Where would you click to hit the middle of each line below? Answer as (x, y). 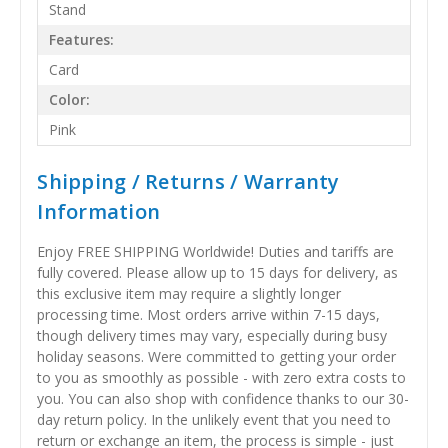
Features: (82, 40)
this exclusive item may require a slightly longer (189, 293)
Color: (70, 100)
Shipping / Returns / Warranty (188, 181)
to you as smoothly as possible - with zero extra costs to (222, 377)
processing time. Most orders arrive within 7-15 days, (209, 314)
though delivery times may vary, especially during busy (212, 335)
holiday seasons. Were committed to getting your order (217, 356)
